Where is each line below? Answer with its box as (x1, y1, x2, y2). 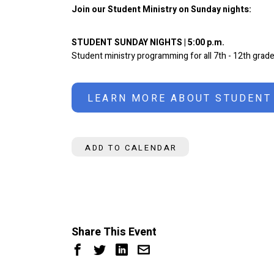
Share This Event (72, 224, 157, 241)
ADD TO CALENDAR (85, 142, 177, 154)
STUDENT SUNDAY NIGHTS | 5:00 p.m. (72, 36, 224, 50)
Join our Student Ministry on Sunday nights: (72, 3, 251, 17)
